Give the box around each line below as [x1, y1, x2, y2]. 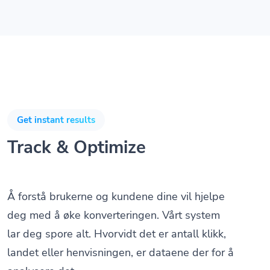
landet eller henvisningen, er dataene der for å [7, 230, 234, 246]
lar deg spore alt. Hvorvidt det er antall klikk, [7, 212, 226, 227]
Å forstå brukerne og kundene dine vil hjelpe [7, 174, 225, 190]
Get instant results [17, 99, 95, 112]
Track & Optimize [7, 121, 146, 145]
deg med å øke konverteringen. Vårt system [7, 193, 220, 209]
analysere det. [7, 249, 77, 265]
